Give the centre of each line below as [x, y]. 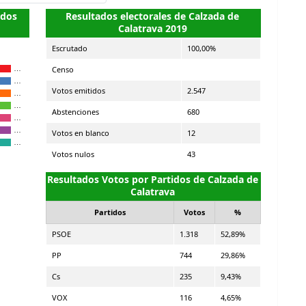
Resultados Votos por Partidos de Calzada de [152, 179]
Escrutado [69, 48]
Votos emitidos [78, 90]
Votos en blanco [80, 133]
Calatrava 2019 [152, 28]
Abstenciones [75, 111]
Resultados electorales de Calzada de [152, 16]
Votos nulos [73, 154]
